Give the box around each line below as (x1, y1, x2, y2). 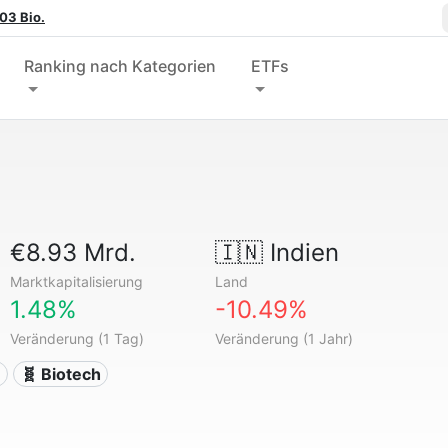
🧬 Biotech (20, 364, 101, 384)
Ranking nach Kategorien (24, 56, 217, 76)
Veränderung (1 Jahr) (214, 330, 353, 347)
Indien (262, 238, 339, 267)
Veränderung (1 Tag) (10, 330, 145, 347)
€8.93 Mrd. (10, 238, 137, 267)
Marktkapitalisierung (10, 273, 144, 290)
